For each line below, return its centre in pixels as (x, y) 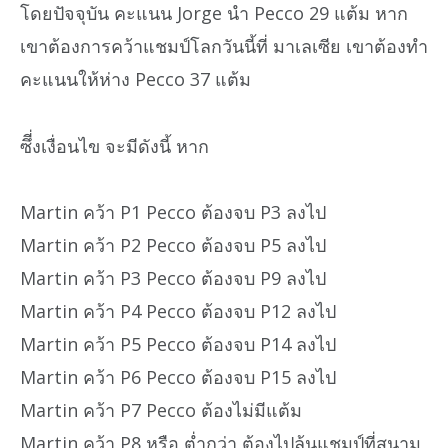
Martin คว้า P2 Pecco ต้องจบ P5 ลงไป (173, 245)
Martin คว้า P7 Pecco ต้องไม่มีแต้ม (161, 410)
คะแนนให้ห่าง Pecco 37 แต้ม (135, 79)
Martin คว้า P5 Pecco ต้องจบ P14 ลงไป (178, 344)
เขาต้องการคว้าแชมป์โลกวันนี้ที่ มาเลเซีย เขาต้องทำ (224, 46)
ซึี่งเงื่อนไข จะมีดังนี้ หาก (114, 145)
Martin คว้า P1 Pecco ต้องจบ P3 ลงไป (173, 212)
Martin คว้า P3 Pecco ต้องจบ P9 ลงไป (173, 278)
